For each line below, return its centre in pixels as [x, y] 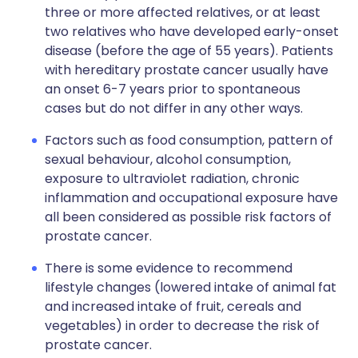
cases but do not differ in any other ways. [174, 108]
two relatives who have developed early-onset [192, 32]
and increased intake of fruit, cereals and [173, 306]
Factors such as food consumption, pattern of [189, 140]
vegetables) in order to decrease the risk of [182, 326]
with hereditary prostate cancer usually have [187, 70]
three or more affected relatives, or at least [183, 12]
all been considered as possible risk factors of [188, 217]
